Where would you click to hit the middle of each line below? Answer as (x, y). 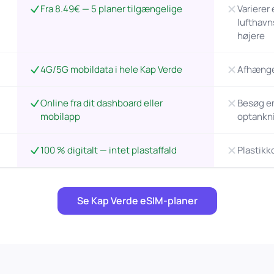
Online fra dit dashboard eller (101, 103)
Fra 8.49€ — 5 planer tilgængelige (111, 9)
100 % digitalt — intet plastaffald (108, 150)
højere (251, 36)
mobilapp (60, 117)
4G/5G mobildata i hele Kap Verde (111, 69)
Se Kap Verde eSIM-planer (137, 201)
